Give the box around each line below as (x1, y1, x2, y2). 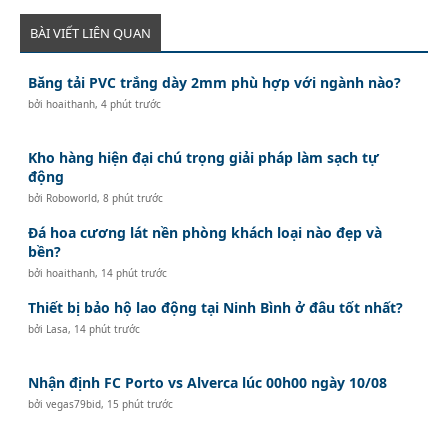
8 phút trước (103, 190, 164, 205)
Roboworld (46, 190, 98, 205)
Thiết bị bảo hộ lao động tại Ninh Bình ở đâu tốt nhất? (28, 297, 404, 317)
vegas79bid (46, 396, 102, 411)
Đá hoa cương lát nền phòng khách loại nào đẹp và (28, 222, 383, 242)
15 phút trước (107, 396, 174, 411)
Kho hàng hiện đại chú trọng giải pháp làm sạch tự (28, 147, 380, 167)
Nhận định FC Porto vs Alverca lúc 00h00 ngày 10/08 (28, 372, 388, 392)
